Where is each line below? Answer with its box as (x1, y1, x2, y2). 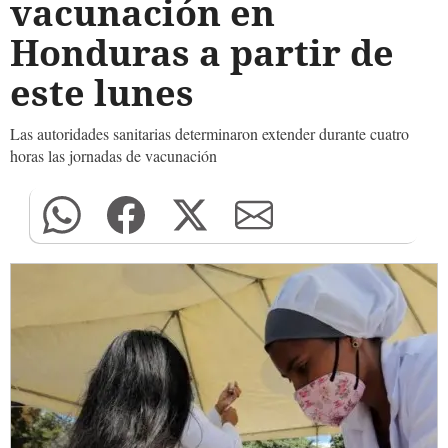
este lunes (10, 68, 194, 117)
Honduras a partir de (10, 28, 394, 77)
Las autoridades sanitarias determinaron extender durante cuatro (10, 123, 409, 144)
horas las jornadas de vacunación (10, 145, 217, 166)
